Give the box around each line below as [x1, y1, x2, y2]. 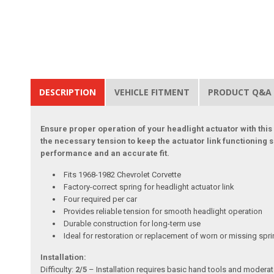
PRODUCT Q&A [208, 86, 272, 98]
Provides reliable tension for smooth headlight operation [64, 206, 263, 216]
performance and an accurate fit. [40, 148, 170, 158]
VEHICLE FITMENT [114, 86, 190, 98]
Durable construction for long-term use [64, 218, 201, 228]
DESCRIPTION [39, 86, 97, 98]
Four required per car [64, 194, 138, 204]
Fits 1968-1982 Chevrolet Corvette [64, 169, 182, 179]
